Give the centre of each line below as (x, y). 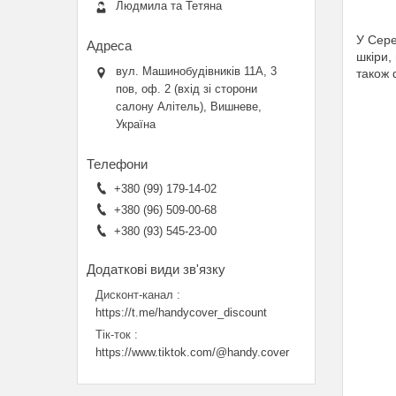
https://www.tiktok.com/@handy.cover (192, 352)
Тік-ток (113, 334)
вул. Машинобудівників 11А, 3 (196, 71)
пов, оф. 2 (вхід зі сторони (187, 88)
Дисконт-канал (134, 294)
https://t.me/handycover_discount (181, 312)
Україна (136, 124)
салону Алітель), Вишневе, (189, 106)
